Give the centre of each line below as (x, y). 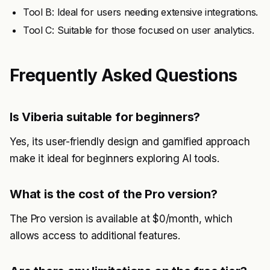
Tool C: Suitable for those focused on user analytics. (139, 30)
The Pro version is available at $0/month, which (121, 219)
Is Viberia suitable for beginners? (105, 117)
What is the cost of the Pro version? (114, 194)
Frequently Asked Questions (124, 75)
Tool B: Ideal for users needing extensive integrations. (141, 12)
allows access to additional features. (95, 236)
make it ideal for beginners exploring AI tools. (115, 159)
